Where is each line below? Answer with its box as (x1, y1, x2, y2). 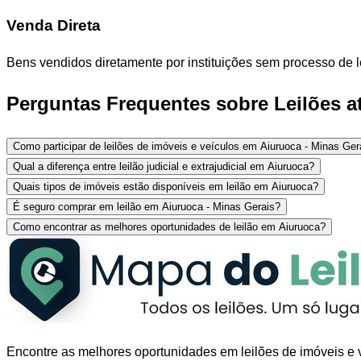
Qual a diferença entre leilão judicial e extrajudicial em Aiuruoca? (13, 160, 314, 172)
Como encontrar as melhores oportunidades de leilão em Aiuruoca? (13, 220, 326, 233)
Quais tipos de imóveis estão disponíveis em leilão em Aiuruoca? (13, 180, 318, 193)
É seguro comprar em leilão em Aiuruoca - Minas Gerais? (13, 200, 280, 213)
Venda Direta (6, 17, 101, 35)
